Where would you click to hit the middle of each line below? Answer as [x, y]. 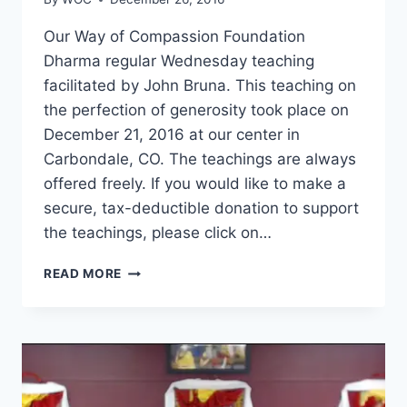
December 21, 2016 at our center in [172, 135]
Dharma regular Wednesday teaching [179, 61]
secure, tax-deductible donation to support [201, 208]
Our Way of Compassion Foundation [174, 37]
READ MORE [83, 274]
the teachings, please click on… [158, 233]
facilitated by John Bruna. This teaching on [200, 86]
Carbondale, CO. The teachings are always [200, 159]
